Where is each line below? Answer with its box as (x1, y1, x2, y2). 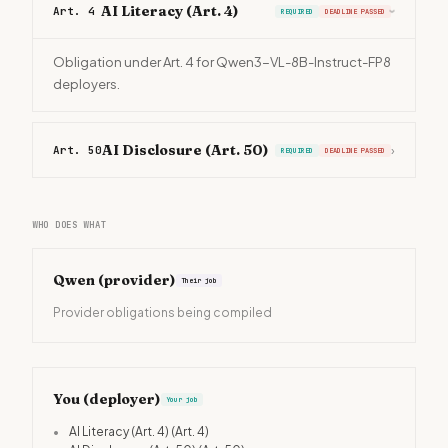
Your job (166, 394, 198, 404)
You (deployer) (53, 390, 161, 408)
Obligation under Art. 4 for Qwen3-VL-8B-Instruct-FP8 (53, 54, 391, 70)
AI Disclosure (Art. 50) (102, 141, 269, 159)
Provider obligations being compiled (53, 305, 272, 320)
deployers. (53, 76, 120, 92)
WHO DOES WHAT (32, 219, 107, 231)
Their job (181, 275, 217, 285)
